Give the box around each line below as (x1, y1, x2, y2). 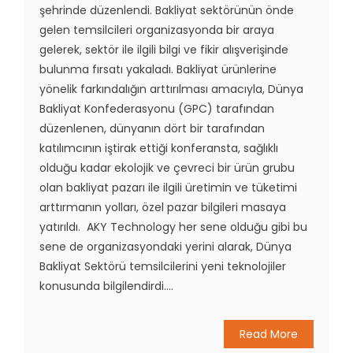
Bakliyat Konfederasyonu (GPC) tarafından (39, 101, 274, 117)
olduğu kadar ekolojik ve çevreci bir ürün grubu (39, 160, 295, 176)
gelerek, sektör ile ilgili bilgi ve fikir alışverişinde (39, 42, 288, 58)
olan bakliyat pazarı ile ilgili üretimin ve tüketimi (39, 180, 297, 196)
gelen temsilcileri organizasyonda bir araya (39, 22, 274, 39)
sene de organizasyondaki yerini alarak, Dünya (39, 239, 292, 255)
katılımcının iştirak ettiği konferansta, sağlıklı (39, 140, 278, 157)
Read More (240, 326, 298, 343)
